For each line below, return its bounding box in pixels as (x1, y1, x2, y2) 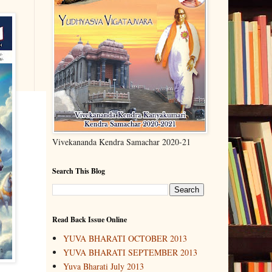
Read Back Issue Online (52, 214, 127, 225)
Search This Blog (52, 165, 105, 176)
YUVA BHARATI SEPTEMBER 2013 (63, 246, 197, 259)
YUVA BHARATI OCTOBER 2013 (63, 233, 187, 245)
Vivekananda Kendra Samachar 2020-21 (52, 135, 191, 148)
